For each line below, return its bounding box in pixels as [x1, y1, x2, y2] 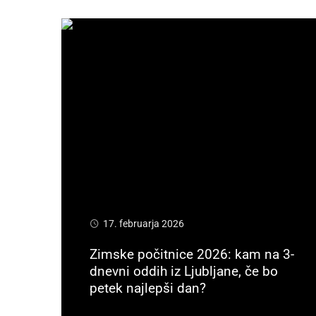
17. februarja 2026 [103, 217, 184, 230]
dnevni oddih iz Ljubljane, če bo [90, 262, 278, 279]
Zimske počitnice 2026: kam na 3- [90, 245, 294, 262]
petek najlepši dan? [90, 279, 206, 296]
